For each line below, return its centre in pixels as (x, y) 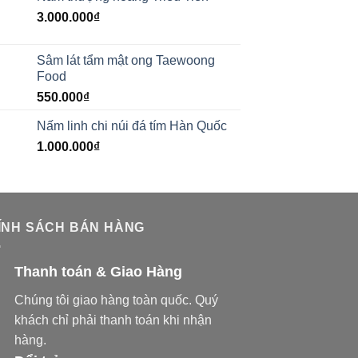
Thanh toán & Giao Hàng (98, 272)
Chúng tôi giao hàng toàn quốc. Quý (116, 300)
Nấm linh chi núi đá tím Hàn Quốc (132, 125)
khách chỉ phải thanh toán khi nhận (113, 320)
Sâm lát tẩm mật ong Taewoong (126, 60)
